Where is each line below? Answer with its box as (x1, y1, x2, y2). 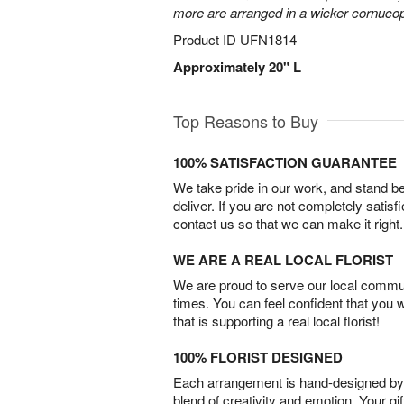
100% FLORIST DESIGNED (173, 347, 343, 367)
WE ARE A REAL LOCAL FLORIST (173, 250, 393, 270)
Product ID (173, 30, 240, 49)
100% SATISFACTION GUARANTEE (173, 152, 397, 172)
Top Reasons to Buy (173, 109, 318, 133)
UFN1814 (240, 30, 297, 49)
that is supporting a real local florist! (173, 311, 380, 330)
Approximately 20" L (173, 57, 301, 77)
